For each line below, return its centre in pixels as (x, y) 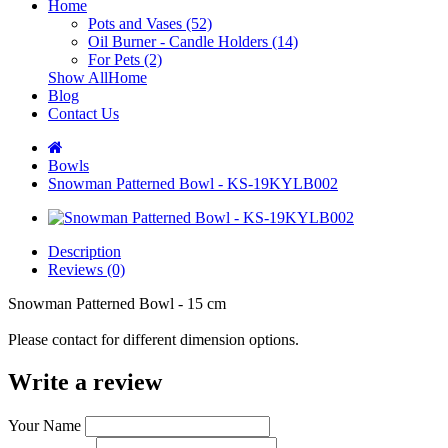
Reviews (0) (86, 269)
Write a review (85, 381)
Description (84, 251)
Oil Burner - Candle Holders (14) (193, 41)
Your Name (44, 425)
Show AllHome (97, 77)
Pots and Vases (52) (150, 23)
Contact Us (83, 113)
